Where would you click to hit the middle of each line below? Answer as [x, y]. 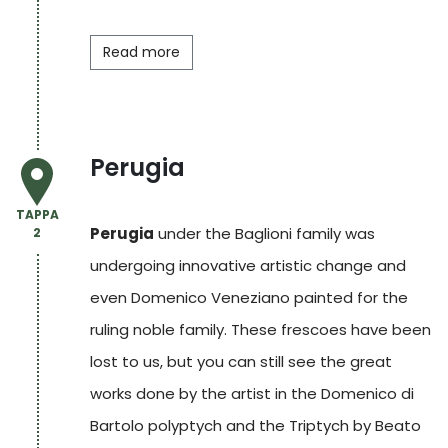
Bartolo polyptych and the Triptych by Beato [255, 425]
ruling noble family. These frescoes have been [260, 329]
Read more [141, 52]
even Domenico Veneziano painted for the [248, 297]
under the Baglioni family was [264, 233]
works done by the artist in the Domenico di [251, 393]
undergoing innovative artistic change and [247, 265]
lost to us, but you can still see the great [240, 361]
